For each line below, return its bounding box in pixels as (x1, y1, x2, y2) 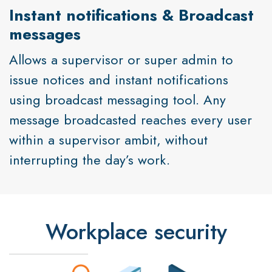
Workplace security (45, 216, 227, 248)
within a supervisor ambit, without (9, 130, 208, 150)
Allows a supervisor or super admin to (9, 50, 233, 70)
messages (9, 22, 81, 46)
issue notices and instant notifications (9, 70, 228, 90)
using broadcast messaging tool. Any (9, 90, 226, 110)
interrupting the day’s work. (9, 150, 170, 170)
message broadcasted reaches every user (9, 110, 252, 130)
